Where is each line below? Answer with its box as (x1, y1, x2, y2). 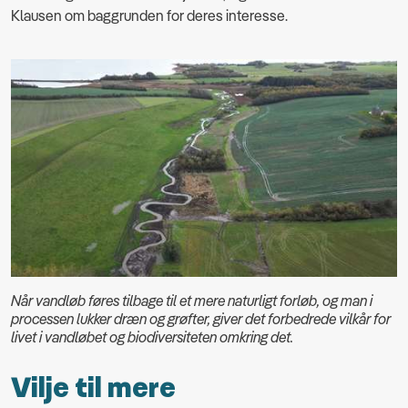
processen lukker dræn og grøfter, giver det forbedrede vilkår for (11, 309, 391, 328)
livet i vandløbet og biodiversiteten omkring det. (11, 327, 293, 346)
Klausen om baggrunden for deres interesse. (11, 6, 288, 25)
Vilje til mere (11, 370, 176, 406)
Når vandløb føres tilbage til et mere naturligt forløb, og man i (11, 291, 372, 310)
